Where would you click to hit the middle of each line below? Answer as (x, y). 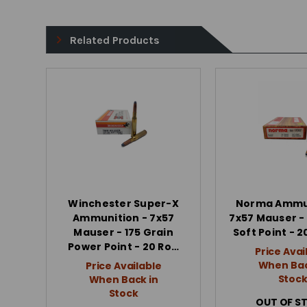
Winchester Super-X (123, 203)
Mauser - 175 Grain (123, 232)
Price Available (123, 266)
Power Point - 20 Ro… (124, 246)
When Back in (123, 279)
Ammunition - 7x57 (124, 218)
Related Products (115, 40)
